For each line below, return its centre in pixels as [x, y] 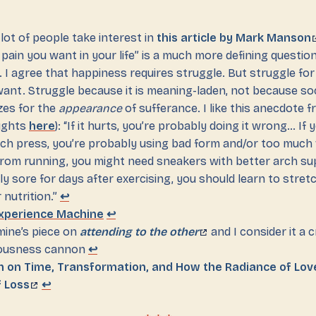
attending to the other [139, 231]
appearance [90, 108]
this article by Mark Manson [234, 37]
